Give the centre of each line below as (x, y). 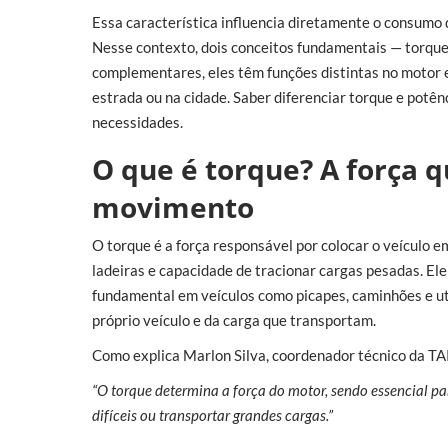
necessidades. (137, 121)
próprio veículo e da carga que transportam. (234, 320)
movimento (173, 206)
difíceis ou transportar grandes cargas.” (212, 415)
